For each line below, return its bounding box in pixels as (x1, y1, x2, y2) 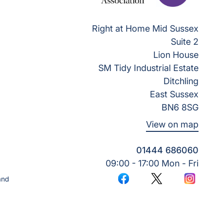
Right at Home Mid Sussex (92, 23, 199, 34)
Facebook (123, 179, 160, 189)
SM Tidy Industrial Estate (98, 63, 199, 73)
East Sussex (150, 89, 199, 99)
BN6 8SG (162, 102, 199, 112)
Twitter (156, 179, 181, 189)
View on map (146, 119, 199, 129)
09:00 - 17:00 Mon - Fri (106, 158, 199, 168)
